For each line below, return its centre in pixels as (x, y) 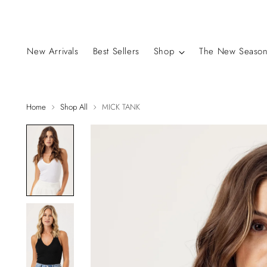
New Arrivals (53, 51)
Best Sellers (116, 51)
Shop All (74, 107)
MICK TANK (121, 107)
